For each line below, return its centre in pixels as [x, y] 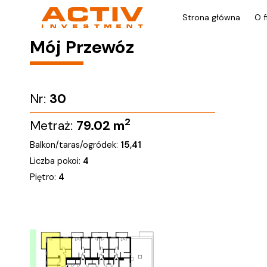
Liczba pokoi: [56, 161]
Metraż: [53, 126]
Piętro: [44, 177]
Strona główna [212, 17]
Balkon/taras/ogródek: [75, 145]
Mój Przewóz [82, 47]
